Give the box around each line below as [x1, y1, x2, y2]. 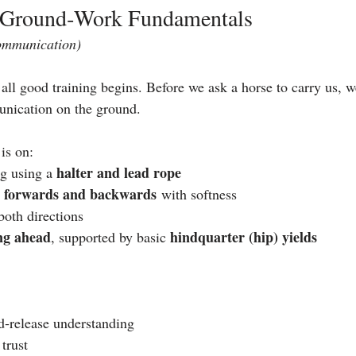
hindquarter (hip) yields [170, 226, 317, 247]
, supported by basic [51, 226, 170, 246]
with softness [157, 184, 237, 203]
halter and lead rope [56, 161, 181, 183]
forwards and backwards [4, 183, 157, 204]
